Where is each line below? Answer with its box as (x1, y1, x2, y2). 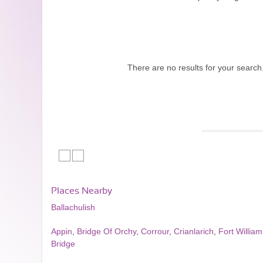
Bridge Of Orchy (77, 227, 136, 236)
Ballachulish (51, 203, 95, 212)
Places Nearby (51, 186, 112, 195)
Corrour (141, 227, 169, 236)
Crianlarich (174, 227, 214, 236)
